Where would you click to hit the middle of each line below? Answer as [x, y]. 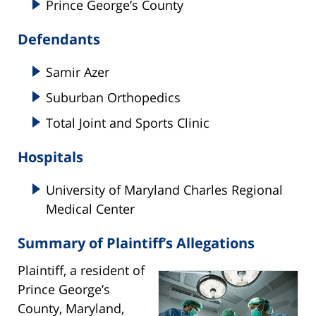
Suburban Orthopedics [113, 98]
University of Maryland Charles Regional [164, 190]
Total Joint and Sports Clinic [128, 123]
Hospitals [50, 157]
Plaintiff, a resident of [81, 271]
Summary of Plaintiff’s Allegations [136, 243]
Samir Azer [78, 72]
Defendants [59, 39]
